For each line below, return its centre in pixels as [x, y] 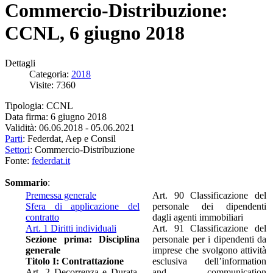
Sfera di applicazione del [83, 206]
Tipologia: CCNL [39, 105]
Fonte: [18, 160]
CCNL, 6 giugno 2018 [95, 33]
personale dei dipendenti [209, 206]
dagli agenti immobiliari [198, 217]
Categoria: [50, 74]
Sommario [26, 182]
